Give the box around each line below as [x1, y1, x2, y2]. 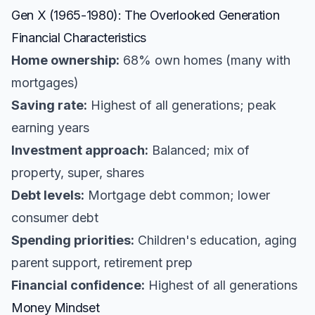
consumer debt [11, 210, 98, 225]
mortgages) [11, 75, 79, 90]
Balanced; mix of [148, 143, 250, 157]
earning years [11, 120, 89, 135]
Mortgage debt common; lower [84, 188, 270, 202]
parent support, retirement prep [11, 255, 193, 270]
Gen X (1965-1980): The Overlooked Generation [11, 8, 280, 22]
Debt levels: [11, 188, 84, 202]
